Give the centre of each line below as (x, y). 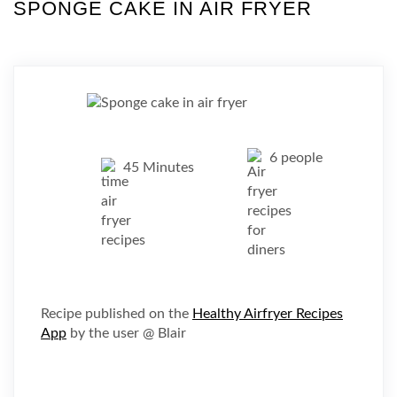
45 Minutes (159, 167)
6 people (296, 158)
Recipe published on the (117, 314)
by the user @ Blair (126, 333)
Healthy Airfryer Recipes (268, 314)
